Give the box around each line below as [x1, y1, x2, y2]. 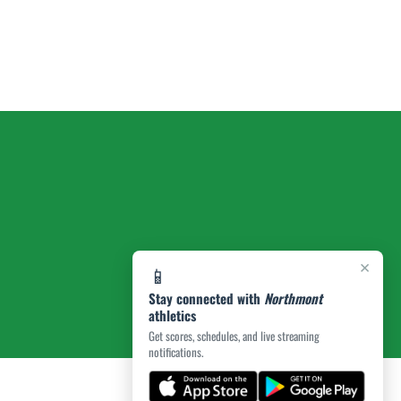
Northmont [264, 288, 322, 308]
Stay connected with [149, 288, 264, 308]
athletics [149, 305, 196, 325]
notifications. [149, 343, 203, 361]
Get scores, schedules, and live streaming [149, 327, 320, 345]
